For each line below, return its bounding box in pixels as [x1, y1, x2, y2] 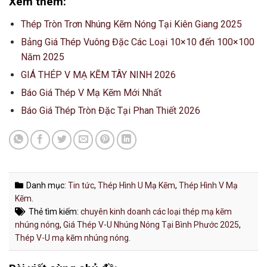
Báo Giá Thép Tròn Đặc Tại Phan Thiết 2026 [21, 104, 200, 116]
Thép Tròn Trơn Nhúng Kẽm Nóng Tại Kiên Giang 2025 [21, 18, 242, 30]
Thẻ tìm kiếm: [29, 206, 80, 216]
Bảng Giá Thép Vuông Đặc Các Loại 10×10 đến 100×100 [21, 36, 254, 48]
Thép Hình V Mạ [179, 180, 238, 190]
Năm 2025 [21, 51, 64, 63]
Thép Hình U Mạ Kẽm [98, 180, 175, 190]
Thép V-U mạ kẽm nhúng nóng [15, 232, 129, 243]
